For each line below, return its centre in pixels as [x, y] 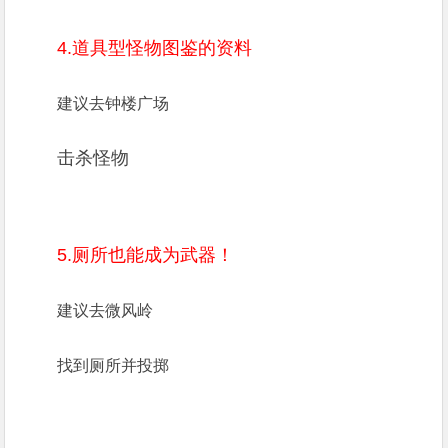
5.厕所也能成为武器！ [146, 255]
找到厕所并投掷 [113, 365]
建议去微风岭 [105, 310]
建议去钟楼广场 [113, 103]
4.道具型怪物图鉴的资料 [155, 48]
